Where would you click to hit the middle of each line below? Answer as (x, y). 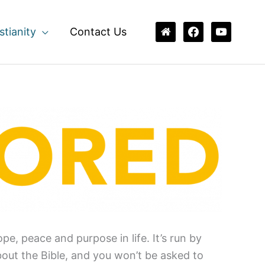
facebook (206, 30)
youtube (231, 30)
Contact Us (98, 32)
